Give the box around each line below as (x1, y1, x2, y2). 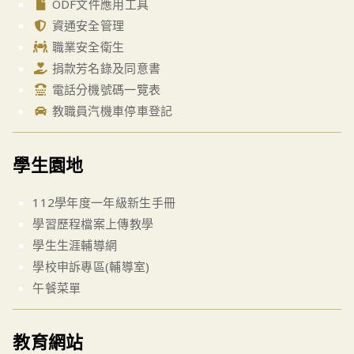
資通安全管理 (48, 17, 125, 34)
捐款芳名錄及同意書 (48, 60, 161, 77)
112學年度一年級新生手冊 (32, 194, 176, 211)
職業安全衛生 (48, 39, 125, 55)
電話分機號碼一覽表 (48, 81, 161, 98)
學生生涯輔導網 (32, 237, 118, 254)
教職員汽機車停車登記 (48, 103, 173, 119)
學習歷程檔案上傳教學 (32, 216, 154, 232)
